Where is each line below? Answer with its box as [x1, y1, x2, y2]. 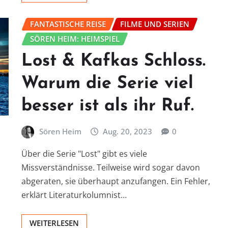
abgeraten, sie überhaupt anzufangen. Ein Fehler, [21, 175, 210, 187]
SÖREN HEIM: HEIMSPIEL [30, 34, 120, 44]
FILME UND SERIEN [120, 19, 189, 30]
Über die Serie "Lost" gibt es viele [21, 148, 147, 159]
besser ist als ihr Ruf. [21, 97, 194, 115]
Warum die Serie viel [21, 74, 193, 93]
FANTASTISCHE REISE [30, 19, 106, 30]
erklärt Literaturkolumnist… [21, 189, 127, 201]
